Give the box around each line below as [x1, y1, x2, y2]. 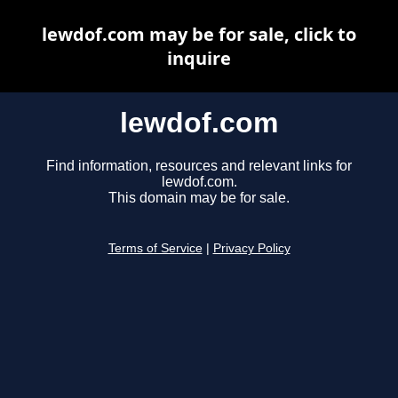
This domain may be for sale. [108, 190, 290, 206]
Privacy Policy [212, 242, 291, 256]
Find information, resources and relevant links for [46, 158, 352, 174]
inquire [167, 46, 231, 70]
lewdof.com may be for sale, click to [42, 22, 356, 46]
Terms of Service [107, 242, 203, 256]
